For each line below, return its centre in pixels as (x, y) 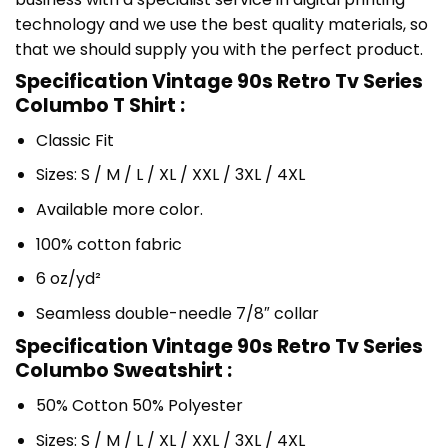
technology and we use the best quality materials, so (221, 25)
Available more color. (119, 209)
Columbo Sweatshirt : (123, 371)
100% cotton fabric (108, 244)
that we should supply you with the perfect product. (219, 50)
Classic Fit (74, 140)
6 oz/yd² (68, 279)
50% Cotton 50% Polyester (139, 405)
